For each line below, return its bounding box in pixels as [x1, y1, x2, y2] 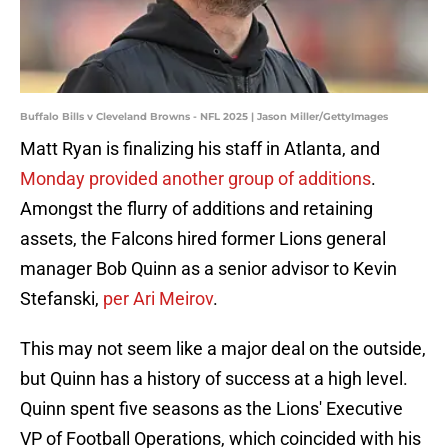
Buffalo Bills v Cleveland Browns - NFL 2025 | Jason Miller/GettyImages [20, 110, 388, 124]
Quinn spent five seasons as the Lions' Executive [20, 398, 403, 420]
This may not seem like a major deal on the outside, [20, 338, 426, 360]
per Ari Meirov [103, 288, 213, 310]
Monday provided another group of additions [20, 168, 371, 190]
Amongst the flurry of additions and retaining [20, 198, 373, 220]
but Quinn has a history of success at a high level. [20, 368, 408, 390]
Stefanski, [20, 288, 103, 310]
